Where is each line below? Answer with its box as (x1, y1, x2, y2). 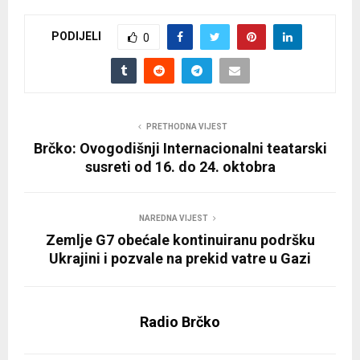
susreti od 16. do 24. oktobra (84, 158, 276, 176)
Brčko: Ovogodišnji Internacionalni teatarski (33, 140, 327, 157)
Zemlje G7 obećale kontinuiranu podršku (45, 231, 315, 249)
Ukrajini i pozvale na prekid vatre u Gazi (49, 250, 311, 268)
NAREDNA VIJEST (139, 214, 208, 223)
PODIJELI (51, 29, 101, 43)
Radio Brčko (140, 313, 220, 331)
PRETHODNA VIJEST (145, 122, 227, 132)
